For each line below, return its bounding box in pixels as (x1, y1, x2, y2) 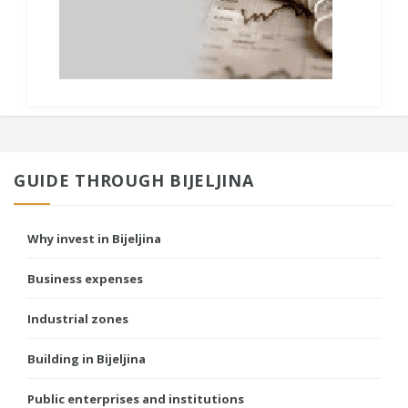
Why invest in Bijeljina (27, 230, 161, 247)
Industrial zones (27, 311, 128, 327)
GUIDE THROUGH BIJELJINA (14, 169, 254, 191)
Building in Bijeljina (27, 351, 146, 367)
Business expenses (27, 270, 143, 287)
